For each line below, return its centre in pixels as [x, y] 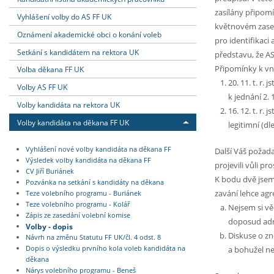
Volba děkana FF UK [50, 69]
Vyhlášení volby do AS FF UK [64, 16]
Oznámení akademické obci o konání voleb [89, 34]
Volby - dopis [49, 226]
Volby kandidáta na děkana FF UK [73, 122]
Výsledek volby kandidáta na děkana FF [88, 161]
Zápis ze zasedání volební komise [78, 216]
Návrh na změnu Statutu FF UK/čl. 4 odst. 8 [93, 238]
